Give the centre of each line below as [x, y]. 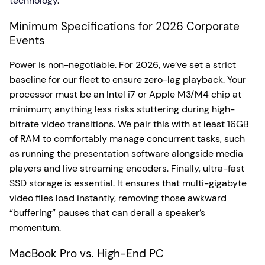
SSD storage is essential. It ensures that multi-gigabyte [128, 183]
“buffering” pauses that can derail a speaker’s [107, 213]
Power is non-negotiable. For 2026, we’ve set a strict [123, 65]
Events [27, 41]
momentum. [35, 227]
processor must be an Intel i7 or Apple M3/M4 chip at [125, 94]
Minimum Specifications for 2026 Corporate [125, 26]
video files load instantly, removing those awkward [118, 198]
